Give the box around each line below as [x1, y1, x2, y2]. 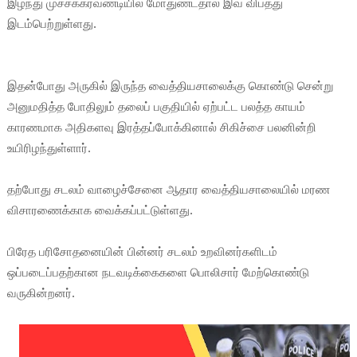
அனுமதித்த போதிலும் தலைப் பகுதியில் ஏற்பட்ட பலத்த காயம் [6, 99, 305, 114]
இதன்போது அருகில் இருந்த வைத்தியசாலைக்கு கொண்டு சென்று [6, 78, 333, 93]
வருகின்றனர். [6, 285, 75, 300]
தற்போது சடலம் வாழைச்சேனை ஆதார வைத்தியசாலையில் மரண [6, 182, 330, 197]
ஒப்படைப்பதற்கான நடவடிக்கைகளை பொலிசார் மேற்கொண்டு [6, 265, 309, 280]
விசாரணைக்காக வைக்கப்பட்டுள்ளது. [6, 202, 193, 218]
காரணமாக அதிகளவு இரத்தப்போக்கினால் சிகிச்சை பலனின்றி [6, 120, 316, 135]
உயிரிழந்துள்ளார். [6, 140, 91, 155]
